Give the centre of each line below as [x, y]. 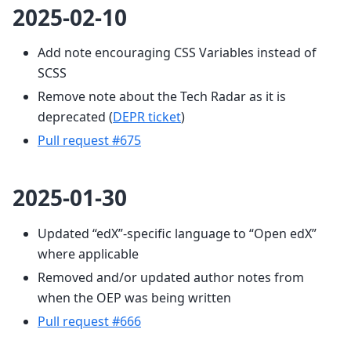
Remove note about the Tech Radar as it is [162, 97]
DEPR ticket [147, 117]
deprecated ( [75, 117]
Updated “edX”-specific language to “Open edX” [177, 234]
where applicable [88, 254]
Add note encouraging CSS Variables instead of [177, 53]
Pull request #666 [89, 322]
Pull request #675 [89, 141]
